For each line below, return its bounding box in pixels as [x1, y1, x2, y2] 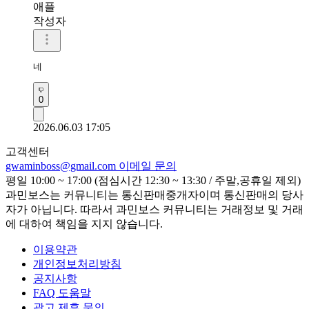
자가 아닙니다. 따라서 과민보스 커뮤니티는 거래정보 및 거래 [6, 203, 303, 215]
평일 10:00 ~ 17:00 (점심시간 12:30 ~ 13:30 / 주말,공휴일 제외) [6, 174, 301, 186]
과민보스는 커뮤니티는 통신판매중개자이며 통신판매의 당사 [6, 188, 303, 201]
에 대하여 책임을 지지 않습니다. [6, 217, 163, 230]
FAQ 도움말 [33, 286, 91, 299]
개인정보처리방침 [33, 257, 121, 270]
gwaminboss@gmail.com [6, 159, 119, 172]
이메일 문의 [119, 159, 177, 172]
